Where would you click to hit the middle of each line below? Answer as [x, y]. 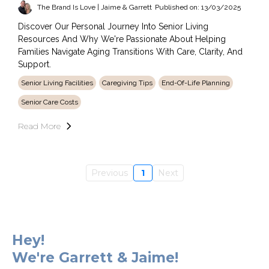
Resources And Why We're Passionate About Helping [122, 39]
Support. [35, 65]
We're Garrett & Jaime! [95, 258]
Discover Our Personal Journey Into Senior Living [113, 27]
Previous [109, 173]
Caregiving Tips [127, 83]
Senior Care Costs [50, 102]
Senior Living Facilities [57, 83]
